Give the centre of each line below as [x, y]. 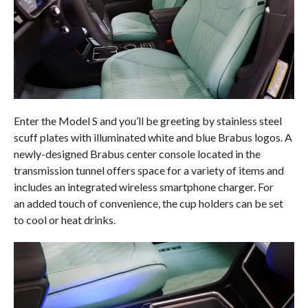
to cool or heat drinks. [64, 219]
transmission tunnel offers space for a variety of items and [148, 170]
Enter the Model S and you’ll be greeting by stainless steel [147, 120]
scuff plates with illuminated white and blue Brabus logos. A [153, 137]
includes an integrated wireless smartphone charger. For [143, 186]
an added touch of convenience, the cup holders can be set [148, 203]
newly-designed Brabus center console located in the [137, 153]
